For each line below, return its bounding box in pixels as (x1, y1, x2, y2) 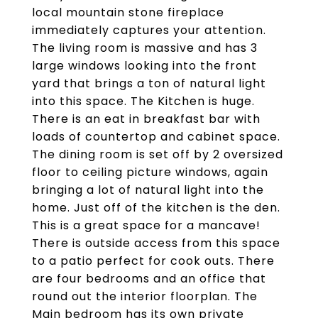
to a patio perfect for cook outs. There (32, 253, 275, 269)
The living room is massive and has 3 (32, 40, 258, 56)
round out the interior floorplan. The (32, 288, 258, 305)
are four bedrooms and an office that (32, 270, 266, 287)
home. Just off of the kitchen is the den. (32, 199, 280, 216)
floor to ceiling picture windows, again (32, 164, 268, 180)
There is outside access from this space (32, 235, 280, 251)
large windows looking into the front (32, 57, 257, 74)
